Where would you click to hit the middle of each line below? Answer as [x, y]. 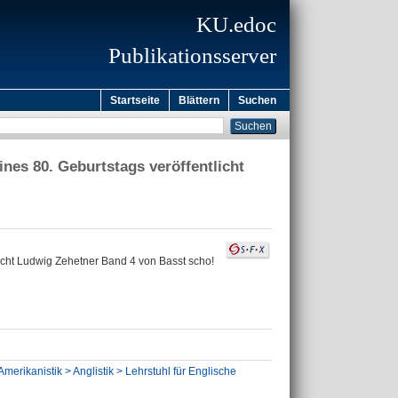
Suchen [257, 100]
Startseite [135, 100]
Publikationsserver [192, 56]
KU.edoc [236, 24]
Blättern [199, 100]
